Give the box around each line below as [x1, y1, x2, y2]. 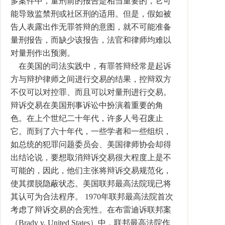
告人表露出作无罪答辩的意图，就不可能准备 [11, 23, 171, 31]
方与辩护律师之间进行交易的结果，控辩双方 [11, 75, 171, 83]
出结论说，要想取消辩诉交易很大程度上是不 [11, 153, 171, 162]
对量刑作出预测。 [11, 49, 75, 57]
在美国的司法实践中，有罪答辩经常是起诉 [11, 62, 171, 70]
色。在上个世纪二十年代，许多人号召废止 [11, 114, 163, 123]
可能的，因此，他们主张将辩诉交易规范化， [11, 166, 171, 175]
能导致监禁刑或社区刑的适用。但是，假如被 [11, 10, 171, 18]
